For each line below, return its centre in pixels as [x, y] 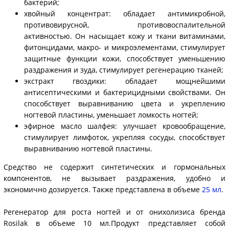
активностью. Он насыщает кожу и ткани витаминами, [125, 36]
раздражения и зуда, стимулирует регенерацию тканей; [124, 70]
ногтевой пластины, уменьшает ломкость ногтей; [111, 115]
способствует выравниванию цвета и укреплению [125, 104]
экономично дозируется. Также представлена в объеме [103, 190]
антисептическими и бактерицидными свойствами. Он [125, 93]
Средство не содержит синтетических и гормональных [114, 167]
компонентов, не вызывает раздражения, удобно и [114, 178]
